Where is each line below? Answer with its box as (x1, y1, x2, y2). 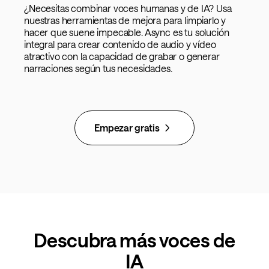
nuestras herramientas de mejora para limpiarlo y (24, 14, 226, 26)
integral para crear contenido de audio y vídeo (24, 38, 216, 50)
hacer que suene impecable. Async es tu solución (24, 26, 229, 38)
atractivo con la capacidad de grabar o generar (24, 50, 220, 62)
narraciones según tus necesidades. (24, 62, 172, 74)
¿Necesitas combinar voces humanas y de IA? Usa (24, 2, 232, 14)
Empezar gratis (94, 122, 160, 134)
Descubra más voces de (34, 229, 235, 252)
